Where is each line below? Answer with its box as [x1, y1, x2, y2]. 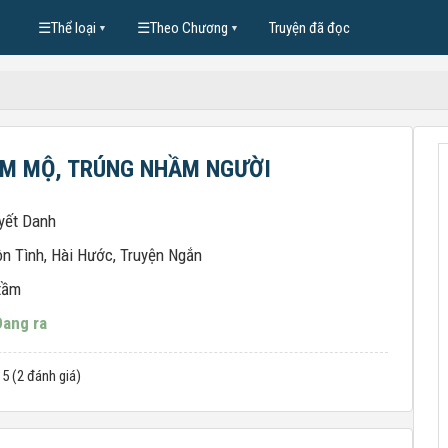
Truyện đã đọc [268, 18, 350, 37]
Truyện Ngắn [120, 245, 202, 265]
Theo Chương [149, 18, 228, 37]
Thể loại [50, 18, 96, 37]
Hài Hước [51, 245, 113, 265]
